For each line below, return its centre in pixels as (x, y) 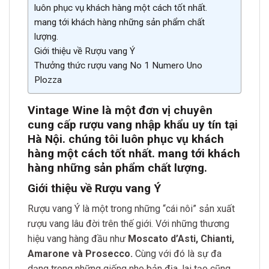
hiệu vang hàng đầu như (78, 239)
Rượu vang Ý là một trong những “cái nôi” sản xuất (131, 209)
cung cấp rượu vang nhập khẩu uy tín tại (133, 125)
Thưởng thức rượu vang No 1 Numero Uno (118, 66)
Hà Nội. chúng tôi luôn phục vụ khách (126, 139)
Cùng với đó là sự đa (177, 254)
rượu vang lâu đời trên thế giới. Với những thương (128, 224)
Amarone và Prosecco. (80, 254)
